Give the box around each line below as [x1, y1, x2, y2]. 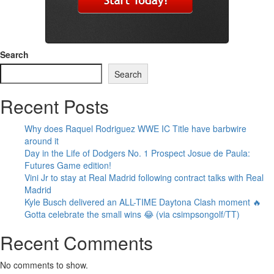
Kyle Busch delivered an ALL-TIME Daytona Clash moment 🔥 [24, 195, 261, 208]
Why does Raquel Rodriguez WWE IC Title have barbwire [24, 122, 246, 135]
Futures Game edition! [24, 158, 111, 171]
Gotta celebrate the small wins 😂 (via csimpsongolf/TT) [24, 207, 240, 220]
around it [24, 134, 59, 147]
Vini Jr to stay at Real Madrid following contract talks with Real [24, 171, 264, 183]
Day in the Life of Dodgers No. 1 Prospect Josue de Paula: [24, 146, 250, 159]
